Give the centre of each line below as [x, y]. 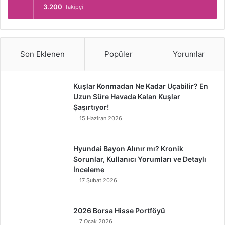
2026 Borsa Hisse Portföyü [119, 211]
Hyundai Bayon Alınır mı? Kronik [128, 148]
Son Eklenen [43, 54]
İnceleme [89, 170]
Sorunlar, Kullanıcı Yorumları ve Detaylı [140, 159]
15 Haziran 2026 [101, 118]
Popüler [119, 54]
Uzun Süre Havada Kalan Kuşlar [127, 97]
